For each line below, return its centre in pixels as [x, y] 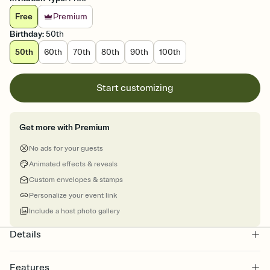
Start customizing [135, 88]
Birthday [26, 34]
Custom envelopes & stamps [76, 180]
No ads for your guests [66, 149]
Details [25, 235]
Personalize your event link [73, 196]
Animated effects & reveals [73, 165]
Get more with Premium [64, 128]
